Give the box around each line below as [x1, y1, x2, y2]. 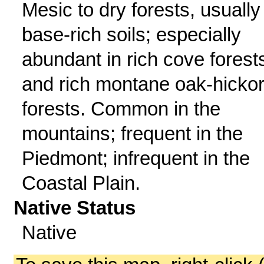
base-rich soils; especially [21, 24, 241, 45]
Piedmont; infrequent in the [21, 147, 250, 169]
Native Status [14, 197, 136, 219]
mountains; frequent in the [21, 123, 243, 144]
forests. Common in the [21, 98, 220, 120]
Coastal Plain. [21, 172, 140, 194]
